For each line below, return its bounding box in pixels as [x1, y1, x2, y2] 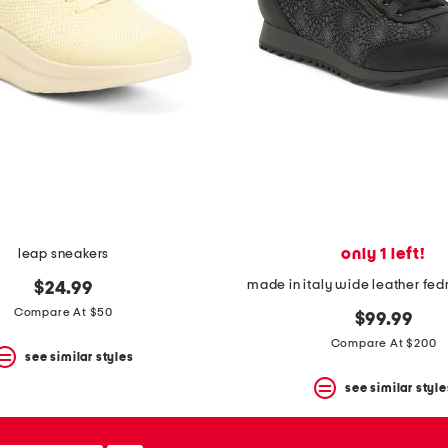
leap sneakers [17, 247, 110, 262]
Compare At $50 [13, 306, 114, 319]
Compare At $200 [330, 337, 437, 350]
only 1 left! [341, 246, 426, 263]
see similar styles [25, 350, 134, 363]
